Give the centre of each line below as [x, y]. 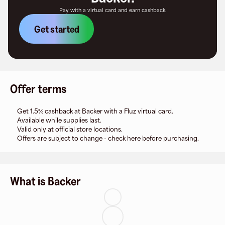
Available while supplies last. [59, 120]
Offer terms [38, 89]
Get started [57, 29]
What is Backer [45, 181]
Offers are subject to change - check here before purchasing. [108, 138]
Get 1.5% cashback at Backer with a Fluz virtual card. [95, 111]
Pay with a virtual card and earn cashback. [113, 10]
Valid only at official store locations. [70, 129]
